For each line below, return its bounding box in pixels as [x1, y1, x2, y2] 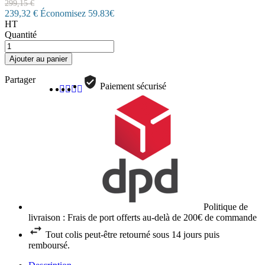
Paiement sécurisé [100, 81, 166, 92]
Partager [5, 75, 35, 85]
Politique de [203, 202, 248, 212]
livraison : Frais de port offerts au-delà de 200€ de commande [28, 212, 257, 223]
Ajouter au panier [9, 54, 67, 64]
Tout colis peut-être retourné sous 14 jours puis [46, 230, 219, 240]
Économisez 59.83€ [40, 8, 114, 19]
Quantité [5, 30, 37, 40]
